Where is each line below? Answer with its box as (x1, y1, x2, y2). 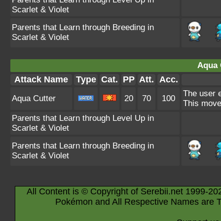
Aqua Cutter (12, 94, 56, 103)
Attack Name (14, 74, 68, 84)
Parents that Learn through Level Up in (12, 113, 154, 123)
